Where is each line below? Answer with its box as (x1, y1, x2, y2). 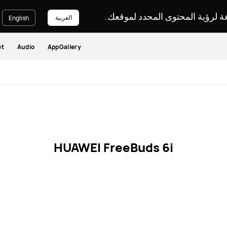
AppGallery (47, 42, 81, 51)
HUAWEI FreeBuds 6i (54, 139, 173, 156)
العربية (55, 13, 72, 22)
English (9, 13, 29, 22)
